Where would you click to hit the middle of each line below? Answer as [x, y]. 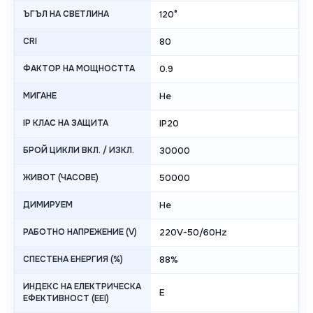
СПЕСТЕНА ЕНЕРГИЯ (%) [73, 260]
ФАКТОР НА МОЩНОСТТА [79, 69]
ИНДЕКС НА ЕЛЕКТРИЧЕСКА [82, 287]
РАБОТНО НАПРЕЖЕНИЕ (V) [80, 232]
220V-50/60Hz [193, 233]
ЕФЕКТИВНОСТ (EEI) [66, 299]
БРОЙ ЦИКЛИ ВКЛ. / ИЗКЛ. [79, 151]
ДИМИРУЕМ [48, 205]
